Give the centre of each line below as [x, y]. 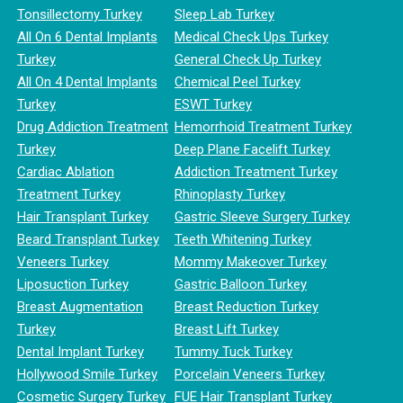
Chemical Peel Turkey [237, 81]
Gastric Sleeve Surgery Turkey [262, 216]
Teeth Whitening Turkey [242, 239]
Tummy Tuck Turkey [233, 351]
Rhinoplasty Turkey [229, 194]
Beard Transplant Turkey [88, 239]
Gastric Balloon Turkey [240, 284]
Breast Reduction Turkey [246, 306]
